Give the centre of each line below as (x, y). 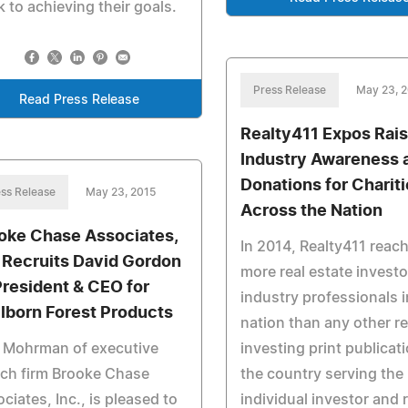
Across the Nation (312, 211)
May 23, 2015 (121, 192)
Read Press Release (79, 100)
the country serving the (322, 374)
